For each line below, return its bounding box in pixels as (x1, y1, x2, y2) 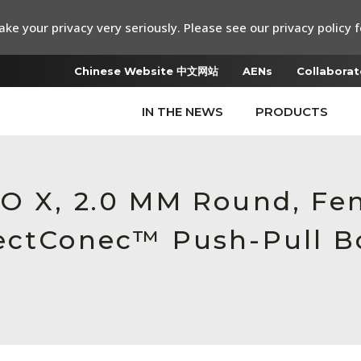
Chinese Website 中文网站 (74, 64, 218, 77)
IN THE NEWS (142, 104, 223, 119)
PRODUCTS (255, 104, 328, 119)
